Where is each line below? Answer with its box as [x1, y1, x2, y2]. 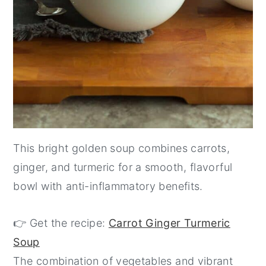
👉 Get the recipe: [13, 217, 109, 230]
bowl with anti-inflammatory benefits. [13, 180, 203, 193]
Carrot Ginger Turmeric [108, 217, 230, 230]
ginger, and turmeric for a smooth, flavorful [13, 161, 233, 174]
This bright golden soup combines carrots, [13, 142, 230, 155]
